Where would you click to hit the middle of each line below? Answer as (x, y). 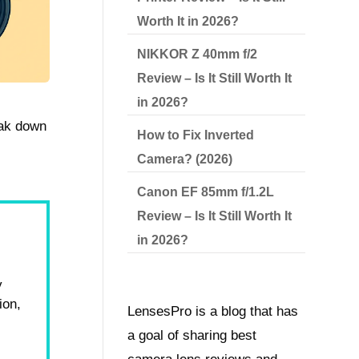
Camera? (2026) (185, 159)
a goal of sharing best (192, 336)
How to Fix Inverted (196, 135)
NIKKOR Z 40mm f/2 (198, 54)
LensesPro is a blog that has (213, 312)
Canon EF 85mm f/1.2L (206, 192)
